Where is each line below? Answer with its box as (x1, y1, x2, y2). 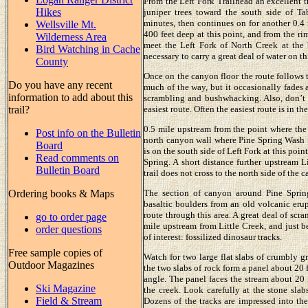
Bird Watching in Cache (36, 43, 140, 55)
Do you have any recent (8, 78, 112, 91)
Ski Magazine (36, 282, 96, 294)
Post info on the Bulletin (36, 126, 141, 139)
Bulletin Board (36, 164, 100, 176)
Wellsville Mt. (36, 18, 96, 30)
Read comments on (36, 151, 119, 164)
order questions (36, 223, 102, 235)
